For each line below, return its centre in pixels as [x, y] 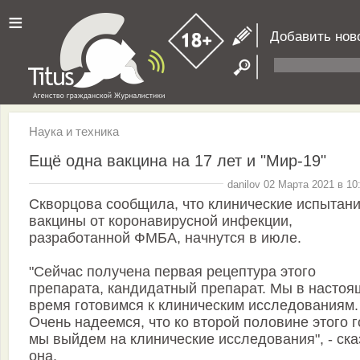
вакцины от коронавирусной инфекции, [161, 221]
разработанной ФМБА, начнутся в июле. [165, 238]
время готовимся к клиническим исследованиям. [194, 306]
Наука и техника [74, 131]
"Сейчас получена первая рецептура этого [172, 272]
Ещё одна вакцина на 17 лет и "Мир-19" [178, 160]
